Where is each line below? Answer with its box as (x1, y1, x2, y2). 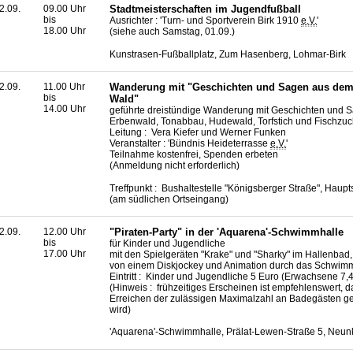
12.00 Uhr (43, 225, 86, 237)
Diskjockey (157, 259, 203, 271)
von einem (110, 259, 157, 271)
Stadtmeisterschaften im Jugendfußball (110, 3, 301, 16)
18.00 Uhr (43, 25, 86, 37)
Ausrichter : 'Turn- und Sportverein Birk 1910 (110, 15, 301, 27)
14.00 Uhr (43, 103, 86, 115)
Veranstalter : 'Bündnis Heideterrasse (110, 138, 270, 150)
